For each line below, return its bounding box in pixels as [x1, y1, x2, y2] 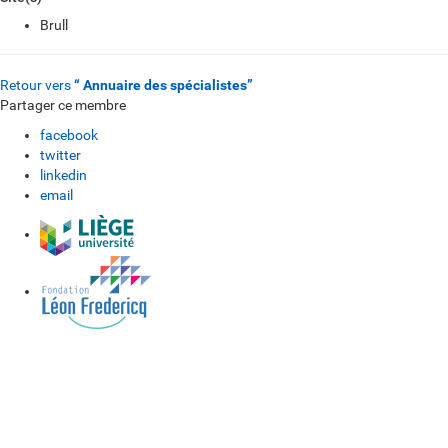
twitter [40, 147, 81, 163]
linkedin [40, 167, 87, 183]
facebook [40, 127, 98, 143]
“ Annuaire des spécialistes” [74, 77, 253, 93]
